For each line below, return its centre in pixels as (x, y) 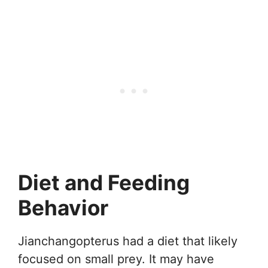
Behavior (63, 208)
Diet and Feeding (104, 182)
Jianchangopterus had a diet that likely (128, 241)
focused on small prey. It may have (116, 259)
